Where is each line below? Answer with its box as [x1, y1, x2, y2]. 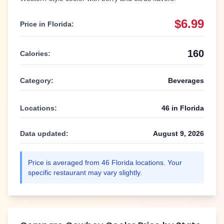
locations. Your [133, 158, 182, 167]
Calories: [20, 49, 50, 58]
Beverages [168, 76, 204, 85]
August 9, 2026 [153, 129, 204, 138]
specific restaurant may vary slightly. [28, 168, 142, 177]
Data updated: [20, 129, 68, 138]
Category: [20, 76, 53, 85]
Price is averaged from [28, 158, 101, 167]
